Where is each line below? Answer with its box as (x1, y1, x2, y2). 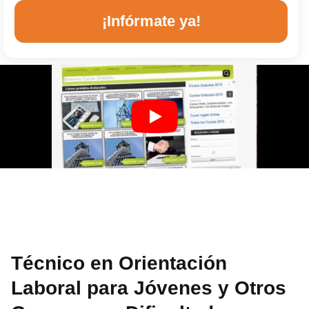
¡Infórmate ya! (101, 12, 201, 30)
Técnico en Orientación (11, 252, 228, 274)
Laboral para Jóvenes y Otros (11, 277, 287, 299)
